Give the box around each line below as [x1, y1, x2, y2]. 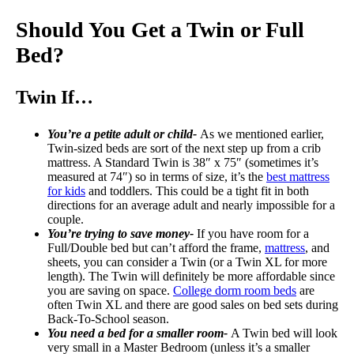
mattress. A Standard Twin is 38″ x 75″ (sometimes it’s [47, 155, 318, 169]
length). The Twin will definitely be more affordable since [47, 269, 335, 283]
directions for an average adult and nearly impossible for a [47, 198, 335, 212]
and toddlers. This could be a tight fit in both [85, 183, 309, 198]
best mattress [266, 169, 330, 183]
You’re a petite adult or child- [47, 126, 200, 141]
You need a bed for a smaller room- [47, 326, 231, 340]
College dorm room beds [173, 283, 296, 297]
